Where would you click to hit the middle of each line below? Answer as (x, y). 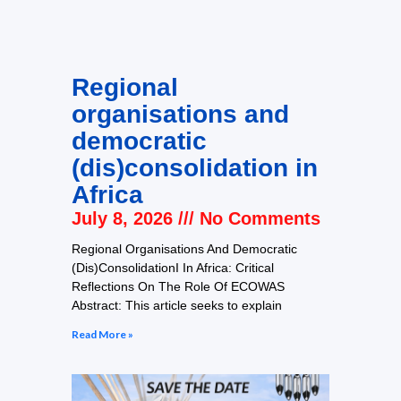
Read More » (102, 334)
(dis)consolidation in (195, 167)
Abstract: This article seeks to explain (177, 305)
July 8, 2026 (125, 218)
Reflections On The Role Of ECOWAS (178, 286)
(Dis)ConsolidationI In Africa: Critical (173, 267)
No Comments (257, 218)
